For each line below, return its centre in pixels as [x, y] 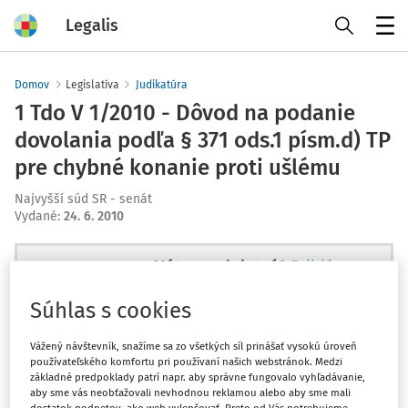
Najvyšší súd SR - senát [83, 199]
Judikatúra [162, 85]
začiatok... [204, 393]
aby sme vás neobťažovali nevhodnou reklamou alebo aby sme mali [191, 393]
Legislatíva [92, 85]
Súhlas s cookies [111, 311]
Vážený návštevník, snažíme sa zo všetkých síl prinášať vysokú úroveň [194, 347]
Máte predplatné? [219, 267]
